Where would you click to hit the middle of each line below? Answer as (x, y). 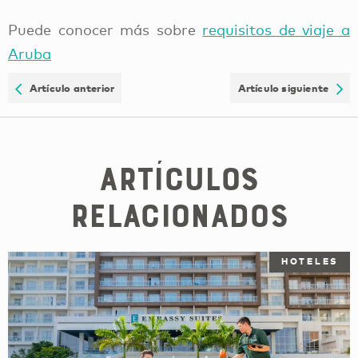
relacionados (179, 215)
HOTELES (309, 262)
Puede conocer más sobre (105, 30)
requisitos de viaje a (276, 30)
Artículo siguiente (287, 88)
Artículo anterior (68, 88)
